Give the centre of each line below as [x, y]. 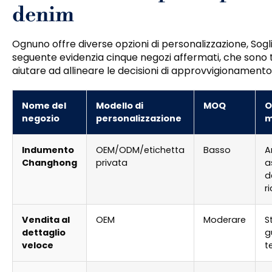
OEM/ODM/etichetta [140, 150]
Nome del [44, 106]
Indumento [48, 150]
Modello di [120, 106]
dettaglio [44, 233]
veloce [38, 246]
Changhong [49, 163]
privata [112, 163]
